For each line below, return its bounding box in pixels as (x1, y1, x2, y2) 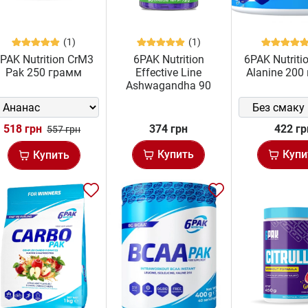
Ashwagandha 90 (126, 79, 212, 93)
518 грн (3, 122, 43, 136)
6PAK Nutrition (133, 53, 204, 67)
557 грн (47, 124, 81, 135)
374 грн (149, 122, 188, 136)
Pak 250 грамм (5, 66, 82, 80)
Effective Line (135, 66, 202, 80)
